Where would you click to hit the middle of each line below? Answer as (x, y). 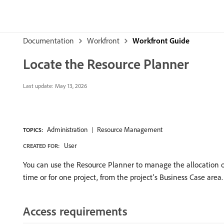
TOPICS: (33, 130)
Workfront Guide (161, 40)
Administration (67, 129)
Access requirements (75, 211)
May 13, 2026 (70, 86)
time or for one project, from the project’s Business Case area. (123, 177)
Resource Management (130, 129)
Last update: (38, 86)
